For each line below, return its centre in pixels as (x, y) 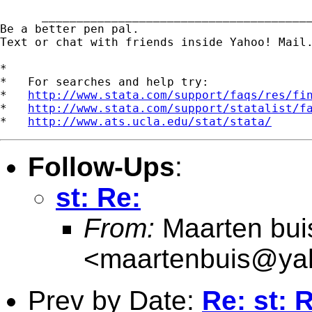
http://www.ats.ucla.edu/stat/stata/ (150, 121)
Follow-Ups (101, 166)
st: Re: (98, 197)
